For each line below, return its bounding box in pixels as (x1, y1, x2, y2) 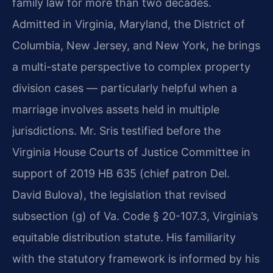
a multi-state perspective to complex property (12, 60, 250, 74)
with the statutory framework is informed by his (12, 252, 260, 266)
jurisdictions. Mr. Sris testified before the (12, 124, 221, 138)
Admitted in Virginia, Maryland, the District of (12, 18, 245, 31)
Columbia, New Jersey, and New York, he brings (12, 39, 260, 52)
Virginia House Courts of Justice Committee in (12, 146, 250, 159)
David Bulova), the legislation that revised (12, 188, 226, 202)
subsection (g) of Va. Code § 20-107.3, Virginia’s (12, 210, 258, 223)
